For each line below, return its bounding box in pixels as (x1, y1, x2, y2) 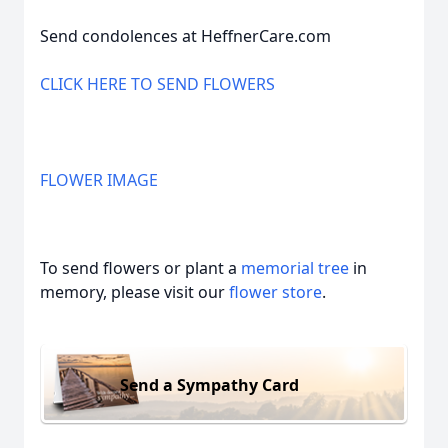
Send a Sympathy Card (120, 373, 299, 396)
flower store (229, 281, 322, 303)
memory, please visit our (40, 281, 229, 303)
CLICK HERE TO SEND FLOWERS (40, 73, 275, 95)
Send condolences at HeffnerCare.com (40, 25, 331, 47)
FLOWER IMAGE (40, 169, 158, 191)
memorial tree (241, 257, 349, 279)
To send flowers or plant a (40, 257, 241, 279)
